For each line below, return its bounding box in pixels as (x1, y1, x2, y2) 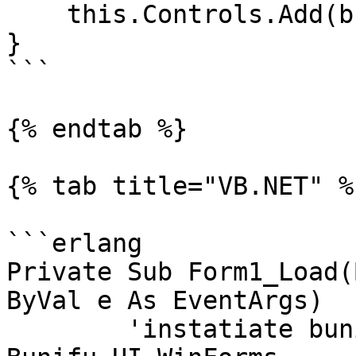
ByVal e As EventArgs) (6, 286, 323, 315)
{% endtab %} (6, 114, 188, 143)
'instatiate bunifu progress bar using (6, 315, 127, 343)
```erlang (6, 229, 142, 257)
